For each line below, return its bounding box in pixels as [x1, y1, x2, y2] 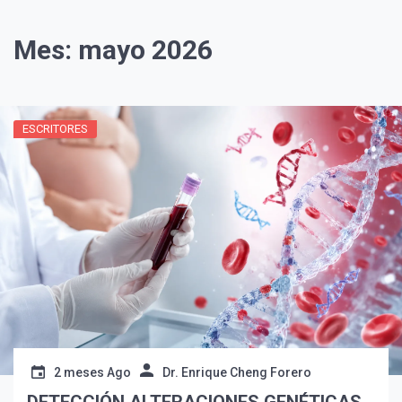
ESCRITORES [22, 122, 88, 136]
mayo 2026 [78, 34, 213, 66]
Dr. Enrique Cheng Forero [162, 365, 311, 380]
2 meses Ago [54, 365, 131, 380]
